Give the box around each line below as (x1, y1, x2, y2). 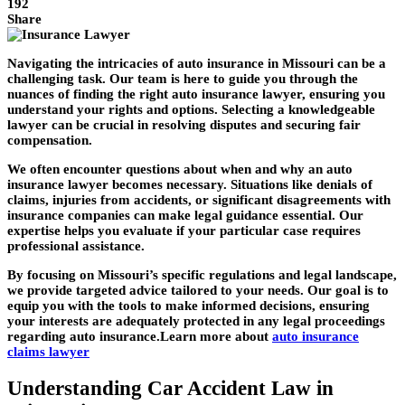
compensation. (7, 133, 92, 148)
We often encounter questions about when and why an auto (7, 162, 353, 177)
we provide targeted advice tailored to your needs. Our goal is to (7, 283, 389, 298)
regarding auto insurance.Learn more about (7, 329, 272, 344)
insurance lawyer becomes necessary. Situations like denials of (7, 177, 372, 193)
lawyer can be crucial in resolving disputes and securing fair (7, 118, 361, 133)
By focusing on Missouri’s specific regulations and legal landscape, (7, 268, 397, 283)
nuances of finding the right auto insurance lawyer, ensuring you (7, 87, 385, 102)
